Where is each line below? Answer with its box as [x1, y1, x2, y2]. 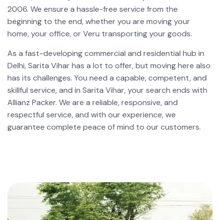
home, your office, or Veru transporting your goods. [7, 28, 192, 39]
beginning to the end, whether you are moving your [7, 16, 190, 27]
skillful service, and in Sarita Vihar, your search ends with [7, 85, 207, 96]
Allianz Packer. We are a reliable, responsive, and [7, 97, 178, 108]
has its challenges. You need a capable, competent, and [7, 73, 207, 83]
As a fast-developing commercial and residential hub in [7, 48, 204, 59]
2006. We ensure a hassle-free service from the [7, 4, 178, 15]
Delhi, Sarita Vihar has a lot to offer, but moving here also [7, 60, 211, 71]
